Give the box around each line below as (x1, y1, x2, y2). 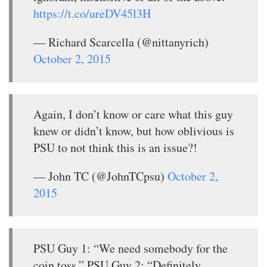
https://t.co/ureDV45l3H (33, 5, 151, 21)
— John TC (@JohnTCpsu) (33, 167, 167, 184)
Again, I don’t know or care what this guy (33, 105, 233, 122)
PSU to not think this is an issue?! (33, 139, 197, 156)
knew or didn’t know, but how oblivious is (33, 122, 234, 139)
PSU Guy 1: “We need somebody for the (33, 240, 228, 256)
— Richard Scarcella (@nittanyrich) (33, 33, 209, 50)
